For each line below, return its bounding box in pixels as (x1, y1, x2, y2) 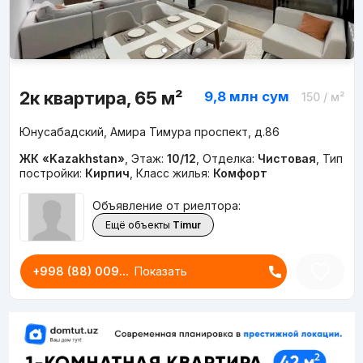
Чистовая (257, 152, 316, 166)
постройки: (19, 166, 85, 181)
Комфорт (212, 166, 267, 181)
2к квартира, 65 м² (19, 88, 182, 109)
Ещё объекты (105, 218, 170, 231)
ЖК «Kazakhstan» (19, 152, 125, 166)
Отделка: (202, 152, 258, 166)
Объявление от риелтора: (92, 198, 241, 212)
